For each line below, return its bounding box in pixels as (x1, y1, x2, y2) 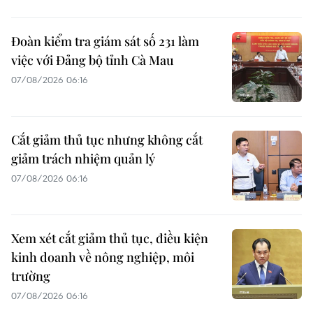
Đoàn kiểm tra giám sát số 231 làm (11, 32, 199, 50)
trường (11, 267, 50, 284)
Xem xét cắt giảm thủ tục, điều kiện (11, 229, 208, 247)
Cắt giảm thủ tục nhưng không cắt (11, 131, 203, 148)
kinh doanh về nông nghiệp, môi (11, 248, 194, 265)
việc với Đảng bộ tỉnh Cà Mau (11, 51, 174, 68)
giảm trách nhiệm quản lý (11, 150, 155, 167)
